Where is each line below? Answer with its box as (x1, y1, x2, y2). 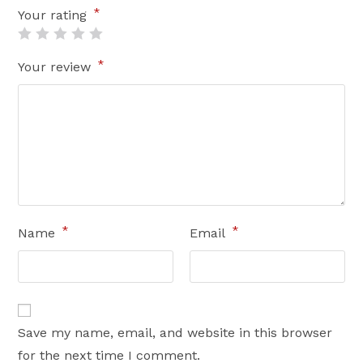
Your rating (18, 7, 92, 23)
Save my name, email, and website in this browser (18, 325, 333, 340)
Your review (18, 59, 96, 75)
